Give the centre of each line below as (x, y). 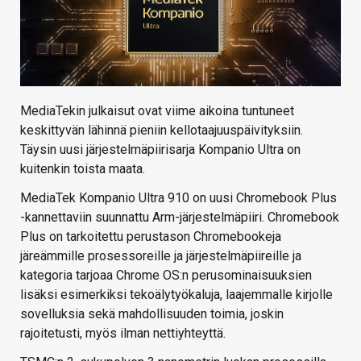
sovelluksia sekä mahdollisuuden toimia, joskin (152, 314)
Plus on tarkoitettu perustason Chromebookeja (151, 237)
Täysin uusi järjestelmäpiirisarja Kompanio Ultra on (160, 150)
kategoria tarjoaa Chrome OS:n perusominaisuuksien (166, 276)
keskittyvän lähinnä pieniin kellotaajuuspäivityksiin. (162, 131)
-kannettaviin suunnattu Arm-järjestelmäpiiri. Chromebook (180, 218)
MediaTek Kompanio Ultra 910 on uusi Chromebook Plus (178, 198)
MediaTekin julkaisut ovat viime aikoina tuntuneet (157, 111)
